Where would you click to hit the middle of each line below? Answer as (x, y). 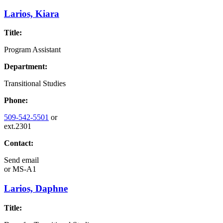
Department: (26, 67)
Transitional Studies (35, 84)
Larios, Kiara (32, 13)
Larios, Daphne (36, 189)
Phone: (16, 101)
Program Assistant (32, 50)
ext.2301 (18, 126)
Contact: (19, 143)
